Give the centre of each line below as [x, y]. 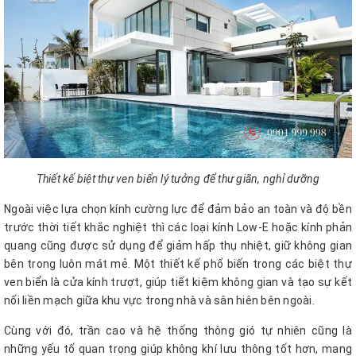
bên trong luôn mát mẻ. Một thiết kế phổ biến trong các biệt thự [178, 263]
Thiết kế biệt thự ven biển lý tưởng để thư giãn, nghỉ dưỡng [178, 178]
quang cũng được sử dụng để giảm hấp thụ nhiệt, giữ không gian [178, 245]
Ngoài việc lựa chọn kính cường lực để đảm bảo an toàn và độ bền [178, 209]
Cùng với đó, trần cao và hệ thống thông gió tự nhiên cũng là [178, 330]
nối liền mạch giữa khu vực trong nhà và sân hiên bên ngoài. [161, 300]
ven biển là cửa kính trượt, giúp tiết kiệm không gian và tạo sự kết [178, 282]
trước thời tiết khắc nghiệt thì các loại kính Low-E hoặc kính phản [178, 227]
